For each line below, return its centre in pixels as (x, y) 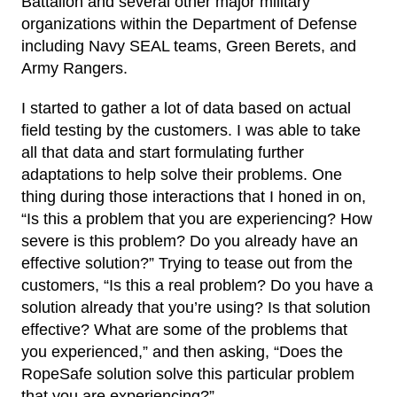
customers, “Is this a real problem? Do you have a (197, 285)
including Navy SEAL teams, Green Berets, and (189, 46)
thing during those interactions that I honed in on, (194, 197)
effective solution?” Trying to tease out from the (187, 263)
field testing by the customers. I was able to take (191, 130)
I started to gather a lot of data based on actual (186, 108)
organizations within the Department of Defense (189, 24)
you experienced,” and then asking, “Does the (182, 352)
